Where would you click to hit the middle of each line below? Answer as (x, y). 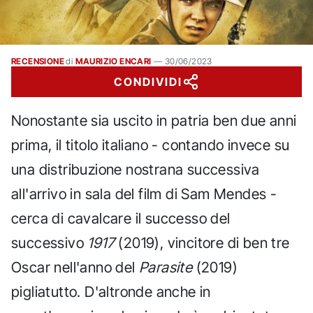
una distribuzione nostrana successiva (136, 169)
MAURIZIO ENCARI (113, 61)
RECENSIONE (38, 61)
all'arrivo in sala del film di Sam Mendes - (144, 194)
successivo (50, 243)
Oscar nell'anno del (75, 267)
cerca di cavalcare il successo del (121, 218)
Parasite (166, 267)
